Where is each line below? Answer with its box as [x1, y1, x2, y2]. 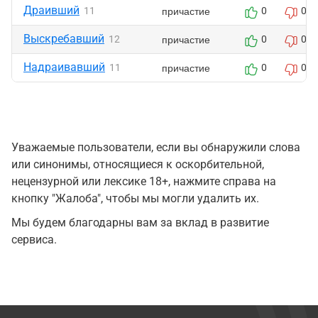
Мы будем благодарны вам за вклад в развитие [11, 216, 269, 229]
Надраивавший [23, 60, 105, 74]
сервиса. [11, 233, 57, 246]
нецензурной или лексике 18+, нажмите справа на [11, 175, 276, 188]
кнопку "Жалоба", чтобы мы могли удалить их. [11, 192, 259, 205]
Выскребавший [23, 32, 104, 45]
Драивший [23, 4, 79, 17]
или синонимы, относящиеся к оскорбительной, [11, 158, 264, 171]
